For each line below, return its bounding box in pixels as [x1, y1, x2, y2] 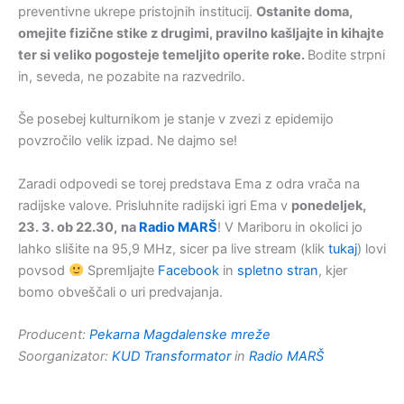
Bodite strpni [308, 47, 385, 64]
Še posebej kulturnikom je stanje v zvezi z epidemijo [18, 111, 334, 128]
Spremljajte [83, 262, 158, 279]
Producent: [18, 326, 89, 344]
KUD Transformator [112, 348, 234, 365]
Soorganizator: [18, 348, 112, 365]
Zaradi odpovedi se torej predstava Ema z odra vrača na [18, 175, 360, 192]
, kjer [317, 262, 347, 279]
